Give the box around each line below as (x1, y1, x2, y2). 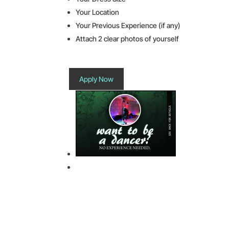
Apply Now (79, 74, 114, 83)
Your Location (76, 7, 120, 16)
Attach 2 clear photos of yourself (76, 34, 179, 43)
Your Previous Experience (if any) (76, 20, 181, 30)
